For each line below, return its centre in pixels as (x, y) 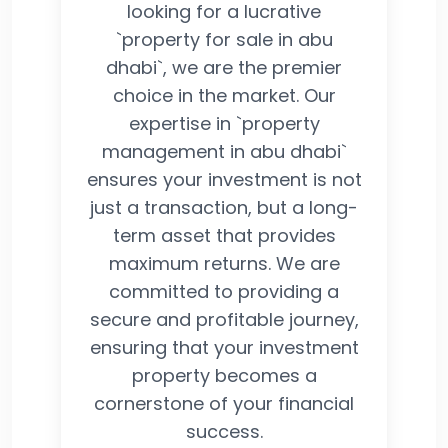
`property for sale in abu (224, 39)
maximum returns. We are (224, 263)
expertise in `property (224, 123)
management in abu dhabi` (224, 151)
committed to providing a (224, 291)
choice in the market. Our (224, 95)
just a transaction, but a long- (224, 207)
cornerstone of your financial (224, 403)
